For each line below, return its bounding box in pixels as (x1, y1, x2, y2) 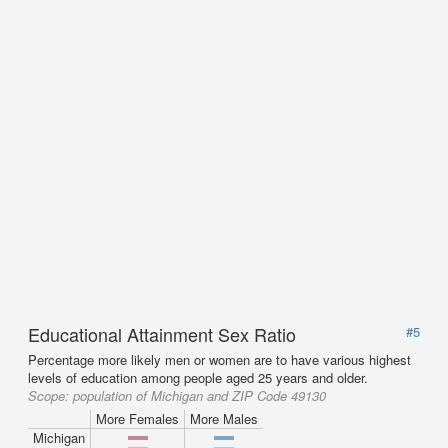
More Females (96, 409, 179, 428)
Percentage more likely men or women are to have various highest (28, 350, 411, 369)
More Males (190, 409, 258, 428)
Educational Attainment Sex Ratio (28, 321, 296, 347)
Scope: (28, 386, 73, 405)
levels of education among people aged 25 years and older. (28, 368, 368, 387)
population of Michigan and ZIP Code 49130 (73, 386, 326, 405)
